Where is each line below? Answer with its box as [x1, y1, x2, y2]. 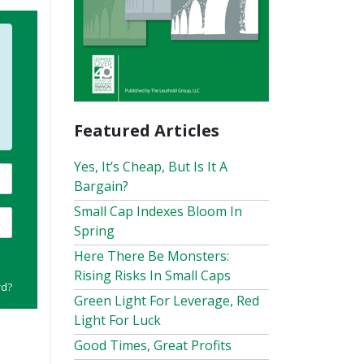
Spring [74, 221, 115, 240]
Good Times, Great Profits [74, 336, 232, 354]
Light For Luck [74, 310, 161, 329]
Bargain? [74, 176, 128, 195]
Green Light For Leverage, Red [74, 291, 259, 310]
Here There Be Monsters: [74, 246, 229, 265]
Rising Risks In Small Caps [74, 266, 231, 284]
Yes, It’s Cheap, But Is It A [74, 157, 227, 175]
